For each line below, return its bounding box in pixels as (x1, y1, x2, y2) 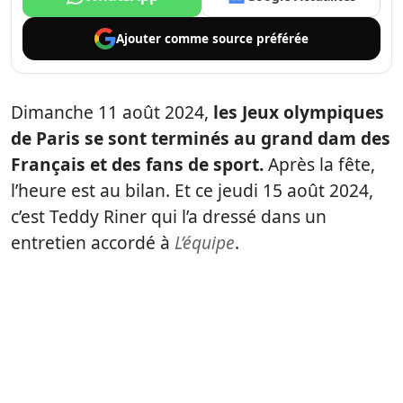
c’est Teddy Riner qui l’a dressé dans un (11, 204, 327, 228)
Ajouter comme (116, 30, 212, 47)
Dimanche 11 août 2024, (11, 100, 209, 124)
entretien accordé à (11, 230, 175, 255)
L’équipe (175, 230, 235, 255)
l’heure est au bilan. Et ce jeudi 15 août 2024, (11, 178, 373, 202)
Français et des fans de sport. (11, 152, 268, 176)
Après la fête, (268, 152, 375, 176)
